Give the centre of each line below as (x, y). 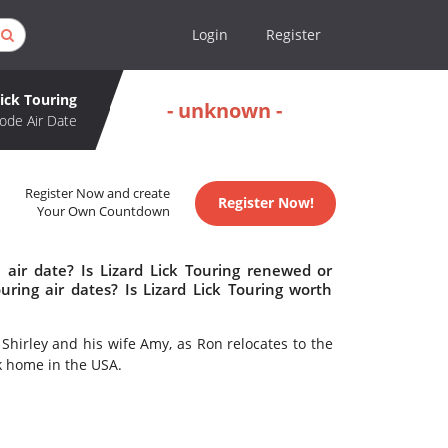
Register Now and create (98, 194)
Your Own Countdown (104, 212)
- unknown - (224, 110)
